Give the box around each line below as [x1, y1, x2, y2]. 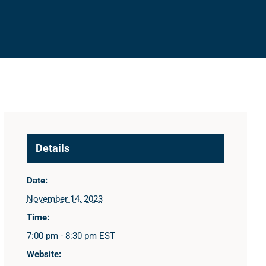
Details [35, 142, 69, 155]
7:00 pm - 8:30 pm [26, 230, 99, 242]
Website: [26, 249, 61, 260]
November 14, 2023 [26, 194, 103, 205]
